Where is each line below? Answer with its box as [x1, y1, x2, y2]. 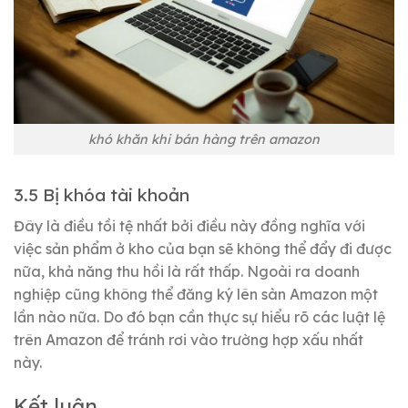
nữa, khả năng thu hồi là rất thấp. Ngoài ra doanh [14, 262, 360, 281]
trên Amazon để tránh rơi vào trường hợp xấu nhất [14, 331, 363, 350]
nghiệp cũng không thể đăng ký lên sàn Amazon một [14, 285, 378, 304]
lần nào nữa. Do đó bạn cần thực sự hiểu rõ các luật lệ [14, 308, 385, 327]
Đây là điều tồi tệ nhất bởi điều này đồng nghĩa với [14, 217, 365, 236]
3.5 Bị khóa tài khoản [14, 184, 189, 207]
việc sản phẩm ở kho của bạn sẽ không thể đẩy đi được [14, 240, 392, 259]
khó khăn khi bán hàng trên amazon [88, 130, 320, 148]
